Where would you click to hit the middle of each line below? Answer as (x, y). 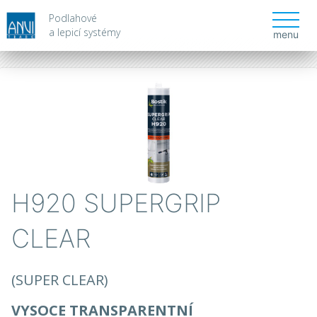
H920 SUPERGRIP (116, 203)
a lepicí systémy (85, 32)
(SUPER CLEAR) (60, 280)
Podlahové (73, 18)
